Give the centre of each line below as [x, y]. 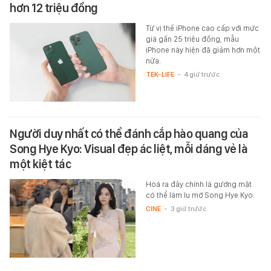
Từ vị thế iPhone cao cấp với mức [202, 28]
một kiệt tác [40, 164]
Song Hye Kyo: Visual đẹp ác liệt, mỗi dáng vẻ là [129, 149]
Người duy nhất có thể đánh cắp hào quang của [129, 134]
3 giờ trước [188, 209]
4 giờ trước [201, 75]
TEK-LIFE [160, 75]
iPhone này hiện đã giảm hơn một [203, 50]
